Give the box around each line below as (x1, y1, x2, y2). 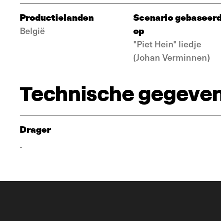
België (20, 24, 45, 37)
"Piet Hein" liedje (133, 37, 201, 50)
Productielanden (20, 10, 94, 24)
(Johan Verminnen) (133, 51, 210, 63)
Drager (20, 122, 51, 136)
